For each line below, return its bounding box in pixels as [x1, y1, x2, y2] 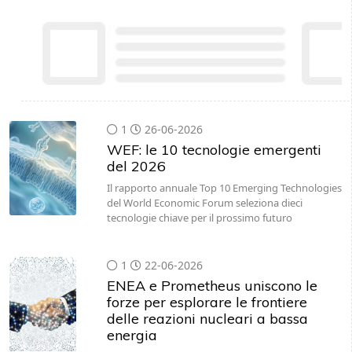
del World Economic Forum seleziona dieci [106, 196, 302, 210]
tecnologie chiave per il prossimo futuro [106, 211, 292, 225]
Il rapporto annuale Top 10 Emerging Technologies [106, 181, 342, 195]
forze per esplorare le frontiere [106, 293, 307, 311]
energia [106, 326, 157, 344]
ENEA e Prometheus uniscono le [106, 277, 317, 295]
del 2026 [106, 157, 166, 175]
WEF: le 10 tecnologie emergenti [106, 141, 321, 159]
